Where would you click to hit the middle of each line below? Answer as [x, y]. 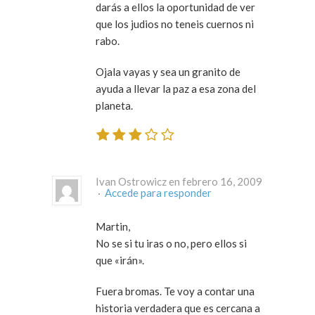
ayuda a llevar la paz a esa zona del [176, 89]
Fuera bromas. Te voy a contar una [175, 291]
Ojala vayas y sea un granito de [168, 72]
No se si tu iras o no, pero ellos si [171, 243]
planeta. [114, 106]
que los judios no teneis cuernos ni [175, 24]
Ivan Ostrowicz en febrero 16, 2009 [179, 181]
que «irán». [120, 260]
